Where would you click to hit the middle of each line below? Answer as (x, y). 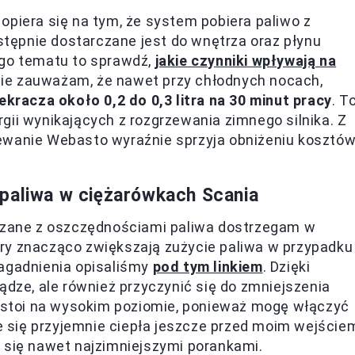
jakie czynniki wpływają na (246, 61)
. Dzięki (286, 267)
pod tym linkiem (208, 267)
